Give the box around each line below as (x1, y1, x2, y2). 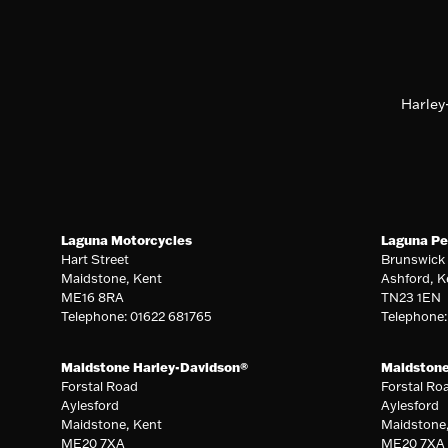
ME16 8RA (61, 288, 125, 305)
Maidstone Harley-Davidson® (61, 358, 249, 375)
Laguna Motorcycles (61, 231, 193, 248)
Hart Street (61, 250, 130, 267)
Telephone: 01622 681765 (61, 307, 213, 324)
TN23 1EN (380, 288, 441, 305)
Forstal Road (61, 377, 139, 394)
